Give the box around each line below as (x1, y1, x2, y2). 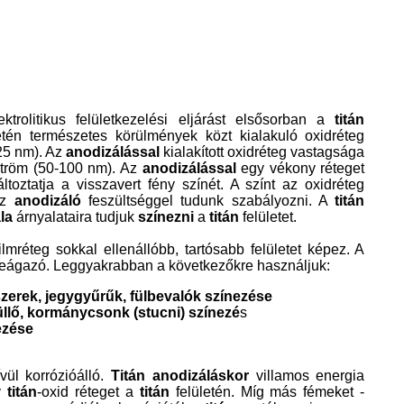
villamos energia (248, 367, 365, 383)
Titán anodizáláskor (111, 367, 249, 383)
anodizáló (14, 192, 81, 208)
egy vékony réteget (241, 160, 365, 176)
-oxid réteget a (36, 383, 140, 399)
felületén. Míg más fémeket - (169, 383, 365, 399)
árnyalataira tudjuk (13, 208, 138, 225)
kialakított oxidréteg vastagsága (163, 143, 365, 160)
